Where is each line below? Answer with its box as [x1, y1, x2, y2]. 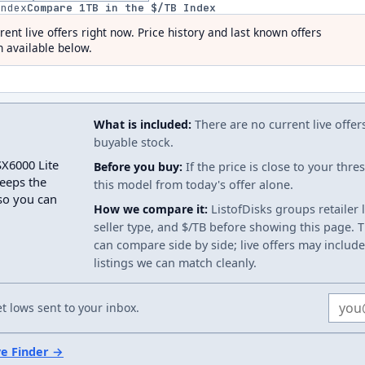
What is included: [94, 117, 191, 132]
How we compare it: [94, 201, 208, 217]
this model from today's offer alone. [94, 177, 293, 192]
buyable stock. [94, 134, 174, 150]
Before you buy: [94, 159, 182, 174]
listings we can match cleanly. [94, 255, 257, 270]
